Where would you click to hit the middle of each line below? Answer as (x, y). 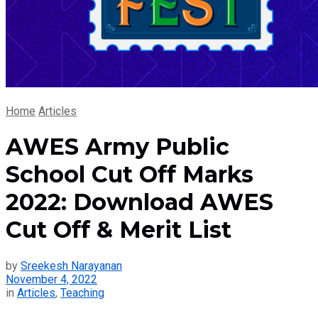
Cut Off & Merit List (119, 230)
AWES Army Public (117, 147)
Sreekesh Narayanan (71, 265)
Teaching (82, 292)
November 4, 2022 (51, 279)
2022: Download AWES (139, 202)
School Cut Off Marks (130, 175)
